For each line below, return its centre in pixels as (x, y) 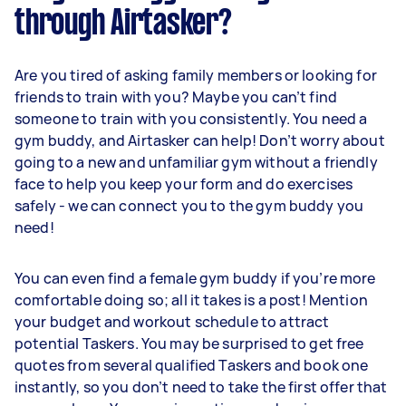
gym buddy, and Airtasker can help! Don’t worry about (200, 140)
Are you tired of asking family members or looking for (196, 75)
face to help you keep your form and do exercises (184, 184)
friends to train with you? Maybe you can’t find (176, 97)
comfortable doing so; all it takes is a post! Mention (191, 300)
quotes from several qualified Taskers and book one (192, 365)
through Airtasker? (123, 24)
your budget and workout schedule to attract (172, 321)
